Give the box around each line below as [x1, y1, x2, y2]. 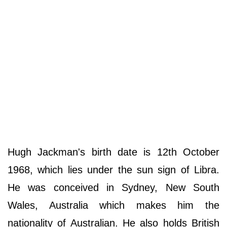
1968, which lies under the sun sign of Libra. [8, 164, 219, 176]
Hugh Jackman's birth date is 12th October [8, 146, 219, 158]
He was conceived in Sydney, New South [8, 182, 219, 194]
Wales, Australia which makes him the [8, 200, 219, 211]
